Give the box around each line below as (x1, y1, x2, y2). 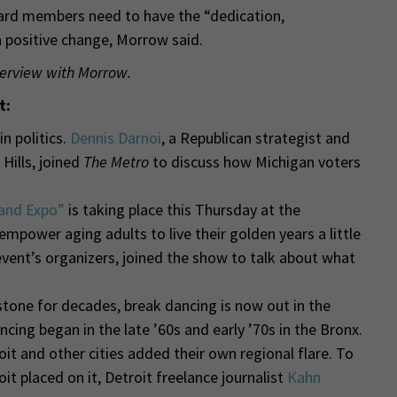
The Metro (82, 151, 152, 172)
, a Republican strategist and (160, 127, 350, 148)
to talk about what (230, 246, 355, 268)
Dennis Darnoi (69, 127, 161, 148)
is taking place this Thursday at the (64, 198, 300, 220)
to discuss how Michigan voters (152, 151, 361, 172)
